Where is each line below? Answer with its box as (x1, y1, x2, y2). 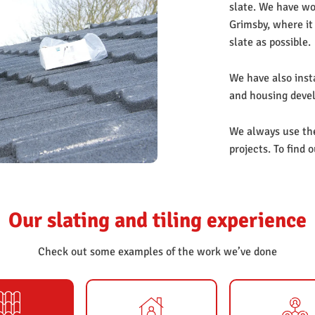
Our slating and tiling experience (8, 207, 307, 233)
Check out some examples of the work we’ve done (38, 244, 277, 259)
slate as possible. (229, 35, 311, 50)
